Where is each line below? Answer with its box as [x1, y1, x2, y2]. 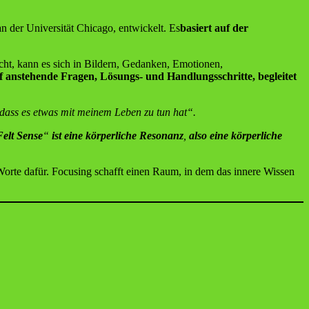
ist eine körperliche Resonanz [52, 129, 183, 141]
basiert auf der [180, 21, 248, 34]
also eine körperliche [189, 129, 282, 141]
